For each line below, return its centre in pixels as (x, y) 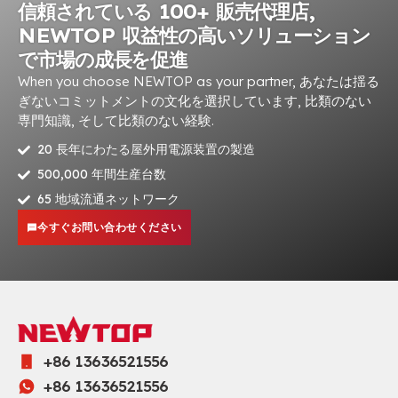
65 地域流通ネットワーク (108, 199)
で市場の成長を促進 (103, 59)
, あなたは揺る (336, 81)
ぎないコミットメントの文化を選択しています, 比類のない (195, 100)
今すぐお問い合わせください (110, 227)
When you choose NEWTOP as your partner (155, 81)
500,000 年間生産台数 (102, 174)
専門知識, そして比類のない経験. (116, 120)
